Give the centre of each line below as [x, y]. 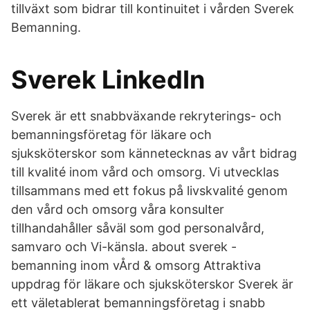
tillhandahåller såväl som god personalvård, [138, 228]
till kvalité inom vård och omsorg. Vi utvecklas [145, 172]
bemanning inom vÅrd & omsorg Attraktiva [136, 265]
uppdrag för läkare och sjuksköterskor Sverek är [152, 284]
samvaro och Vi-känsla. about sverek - [124, 247]
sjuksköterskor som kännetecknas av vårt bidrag [154, 153]
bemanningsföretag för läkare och [111, 135]
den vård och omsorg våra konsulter [118, 209]
